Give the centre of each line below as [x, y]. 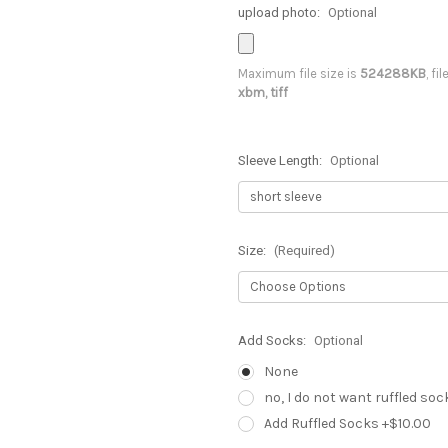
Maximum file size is [299, 73]
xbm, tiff [263, 92]
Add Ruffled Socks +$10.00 [347, 423]
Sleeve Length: [281, 160]
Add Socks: [273, 340]
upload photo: [280, 12]
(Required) [304, 250]
